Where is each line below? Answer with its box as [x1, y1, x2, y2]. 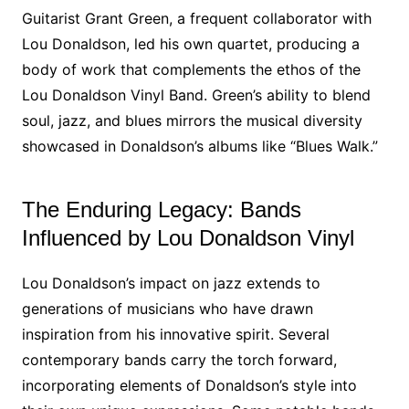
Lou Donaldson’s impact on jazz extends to [21, 274, 320, 292]
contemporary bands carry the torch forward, [21, 351, 337, 369]
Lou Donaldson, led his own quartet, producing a [21, 35, 360, 53]
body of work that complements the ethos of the [21, 60, 361, 79]
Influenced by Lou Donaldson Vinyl [21, 225, 354, 250]
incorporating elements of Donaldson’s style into [21, 376, 357, 394]
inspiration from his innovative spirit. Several [21, 325, 330, 343]
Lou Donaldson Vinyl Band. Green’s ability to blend [21, 86, 371, 104]
